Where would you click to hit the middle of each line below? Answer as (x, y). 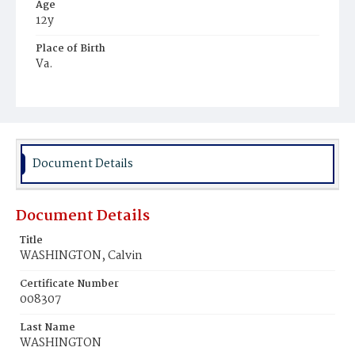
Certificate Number (69, 284)
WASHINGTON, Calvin (81, 256)
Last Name (48, 328)
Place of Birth (71, 49)
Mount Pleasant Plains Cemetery (122, 109)
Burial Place (67, 92)
